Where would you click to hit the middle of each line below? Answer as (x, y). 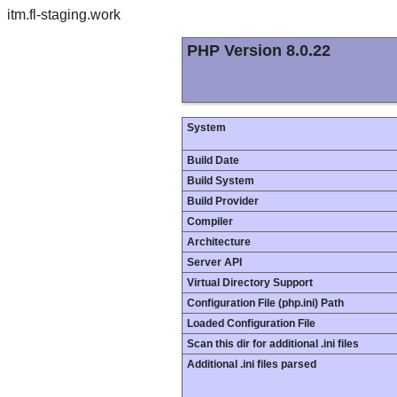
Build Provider (223, 201)
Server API (214, 262)
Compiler (210, 222)
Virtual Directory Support (250, 283)
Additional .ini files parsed (252, 364)
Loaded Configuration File (251, 323)
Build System (221, 181)
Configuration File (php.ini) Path (265, 303)
